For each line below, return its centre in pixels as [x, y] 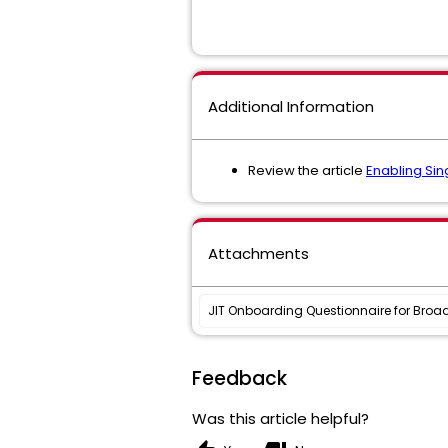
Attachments [258, 253]
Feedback [239, 378]
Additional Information [291, 106]
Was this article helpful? [280, 418]
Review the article [307, 170]
